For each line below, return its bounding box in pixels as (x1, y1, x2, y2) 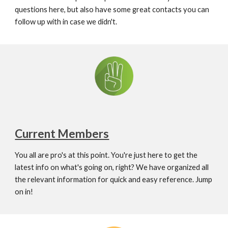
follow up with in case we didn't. (15, 17, 118, 26)
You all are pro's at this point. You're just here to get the (15, 150, 198, 159)
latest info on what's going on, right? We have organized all (15, 162, 209, 172)
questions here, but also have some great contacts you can (15, 5, 210, 14)
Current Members (15, 126, 109, 140)
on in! (15, 187, 34, 196)
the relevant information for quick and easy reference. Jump (15, 175, 213, 184)
